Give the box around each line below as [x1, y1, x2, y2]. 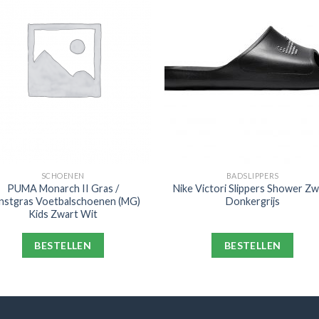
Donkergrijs [225, 194, 280, 207]
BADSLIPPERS [226, 170, 279, 180]
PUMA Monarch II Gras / [6, 182, 119, 194]
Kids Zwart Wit [28, 207, 98, 220]
